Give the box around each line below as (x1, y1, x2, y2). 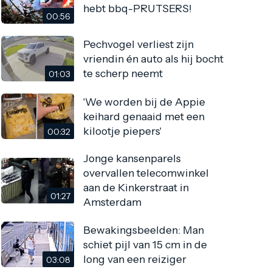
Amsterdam (83, 195, 142, 209)
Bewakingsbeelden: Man (83, 223, 205, 236)
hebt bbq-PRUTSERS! (83, 1, 192, 15)
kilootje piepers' (83, 124, 162, 137)
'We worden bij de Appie (83, 95, 206, 108)
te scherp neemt (83, 66, 163, 80)
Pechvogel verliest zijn (83, 37, 194, 50)
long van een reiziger (83, 252, 187, 265)
